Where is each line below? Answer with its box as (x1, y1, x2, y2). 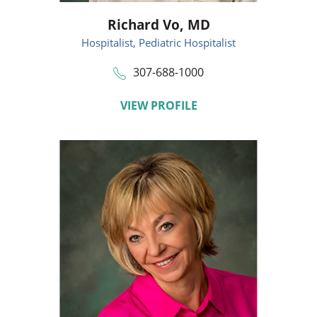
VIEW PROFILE (120, 96, 197, 113)
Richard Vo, (107, 15, 188, 34)
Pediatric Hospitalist (139, 35, 236, 50)
